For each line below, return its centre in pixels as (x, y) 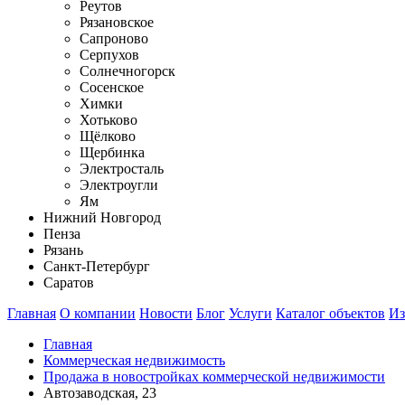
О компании (98, 313)
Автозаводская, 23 (100, 393)
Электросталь (122, 169)
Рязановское (117, 22)
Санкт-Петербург (97, 266)
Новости (166, 313)
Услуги (250, 313)
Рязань (63, 250)
